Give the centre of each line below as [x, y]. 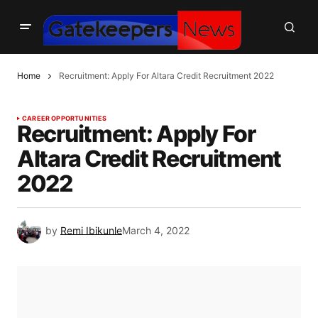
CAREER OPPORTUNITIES [65, 119]
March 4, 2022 [156, 230]
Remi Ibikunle [91, 230]
